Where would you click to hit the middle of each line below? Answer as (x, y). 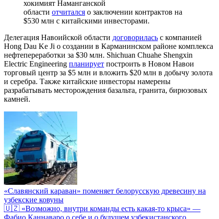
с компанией (180, 37)
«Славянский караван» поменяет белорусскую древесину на (105, 191)
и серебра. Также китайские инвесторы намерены (87, 81)
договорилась (135, 37)
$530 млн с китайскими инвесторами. (87, 21)
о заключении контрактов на (134, 12)
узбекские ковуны (34, 199)
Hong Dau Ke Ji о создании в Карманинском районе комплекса (109, 46)
